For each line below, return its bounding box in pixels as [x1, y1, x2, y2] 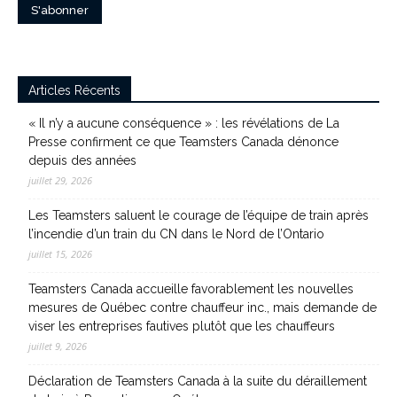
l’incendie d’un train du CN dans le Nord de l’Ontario [28, 227, 324, 241]
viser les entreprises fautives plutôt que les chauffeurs [28, 319, 335, 333]
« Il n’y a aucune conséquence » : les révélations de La [28, 116, 339, 130]
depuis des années [28, 153, 136, 167]
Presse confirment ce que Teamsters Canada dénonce [28, 135, 339, 149]
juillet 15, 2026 [28, 247, 92, 261]
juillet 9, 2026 [28, 339, 87, 353]
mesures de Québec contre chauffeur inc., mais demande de [28, 300, 377, 315]
